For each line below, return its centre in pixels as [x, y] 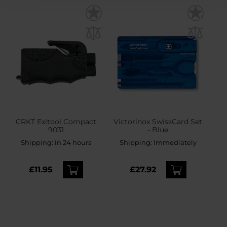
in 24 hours [73, 143]
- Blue [158, 130]
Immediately [175, 143]
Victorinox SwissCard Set [158, 122]
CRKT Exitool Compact [56, 122]
